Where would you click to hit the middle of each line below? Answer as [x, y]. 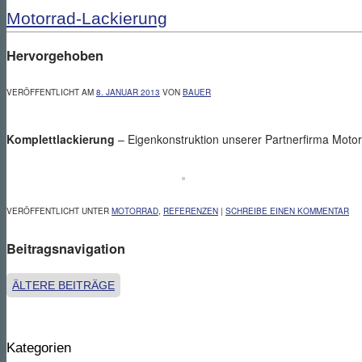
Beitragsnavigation [66, 249]
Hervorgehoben [55, 55]
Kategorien [39, 347]
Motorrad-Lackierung [87, 18]
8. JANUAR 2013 [128, 93]
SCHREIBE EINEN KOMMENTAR [287, 211]
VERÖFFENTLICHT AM [51, 93]
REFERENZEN [191, 211]
